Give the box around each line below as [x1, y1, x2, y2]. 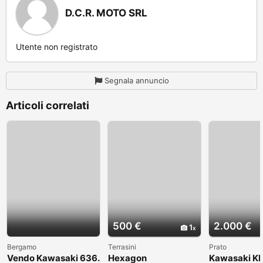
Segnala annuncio [104, 75, 169, 85]
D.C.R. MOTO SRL [65, 6, 147, 19]
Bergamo [7, 242, 36, 252]
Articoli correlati [6, 99, 89, 112]
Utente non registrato [16, 41, 97, 52]
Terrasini [108, 242, 136, 252]
